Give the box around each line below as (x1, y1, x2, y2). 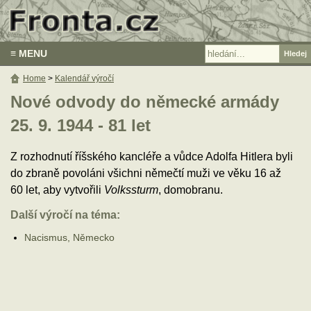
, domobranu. (158, 183, 223, 196)
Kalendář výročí (55, 74, 114, 83)
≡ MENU (10, 48, 47, 59)
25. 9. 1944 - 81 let (10, 116, 151, 135)
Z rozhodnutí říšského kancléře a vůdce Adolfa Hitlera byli (10, 150, 293, 162)
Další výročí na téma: (10, 208, 120, 221)
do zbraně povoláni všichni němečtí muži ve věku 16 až (10, 167, 281, 179)
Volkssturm (104, 183, 158, 196)
